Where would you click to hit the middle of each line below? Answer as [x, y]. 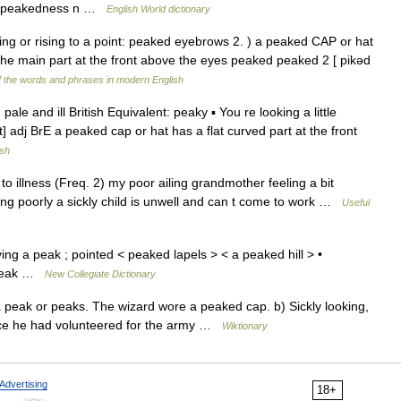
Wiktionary [245, 326]
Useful [356, 202]
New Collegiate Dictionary [100, 274]
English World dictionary [158, 9]
